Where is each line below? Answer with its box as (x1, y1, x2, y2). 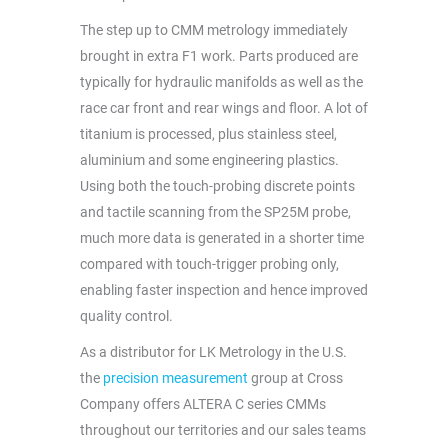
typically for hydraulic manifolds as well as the (80, 74, 363, 91)
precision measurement (103, 370, 248, 387)
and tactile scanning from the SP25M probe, (80, 204, 351, 221)
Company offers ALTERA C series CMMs (80, 396, 326, 413)
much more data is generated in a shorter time (80, 230, 364, 247)
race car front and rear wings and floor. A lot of (80, 100, 368, 117)
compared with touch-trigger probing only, (80, 256, 339, 273)
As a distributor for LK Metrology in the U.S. (80, 344, 347, 361)
